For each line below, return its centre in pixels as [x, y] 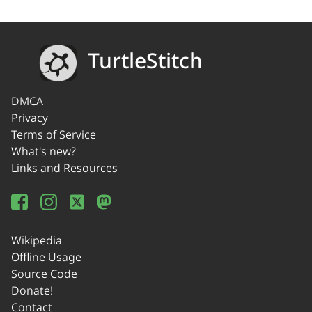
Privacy [30, 118]
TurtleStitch [145, 61]
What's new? [44, 151]
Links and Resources [64, 168]
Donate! [32, 291]
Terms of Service [54, 135]
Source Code [44, 274]
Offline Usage [46, 257]
